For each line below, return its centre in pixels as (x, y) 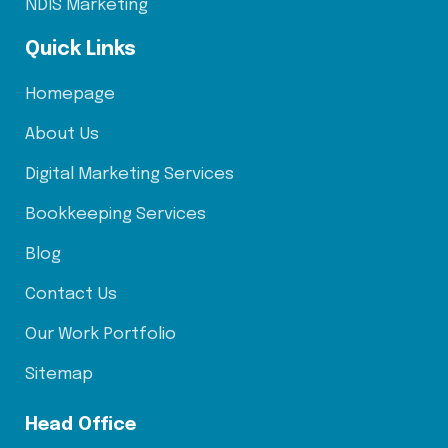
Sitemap (59, 374)
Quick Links (80, 49)
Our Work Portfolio (100, 334)
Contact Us (71, 294)
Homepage (70, 94)
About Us (62, 134)
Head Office (80, 424)
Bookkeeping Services (115, 214)
